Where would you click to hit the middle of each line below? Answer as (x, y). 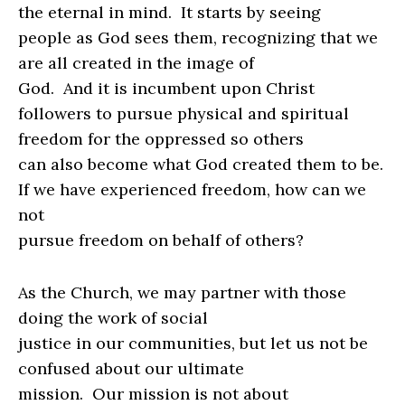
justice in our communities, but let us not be (193, 344)
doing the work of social (113, 318)
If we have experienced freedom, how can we (192, 190)
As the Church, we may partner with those (182, 293)
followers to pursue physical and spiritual (184, 114)
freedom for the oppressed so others (161, 139)
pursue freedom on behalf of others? (161, 240)
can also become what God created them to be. (201, 165)
